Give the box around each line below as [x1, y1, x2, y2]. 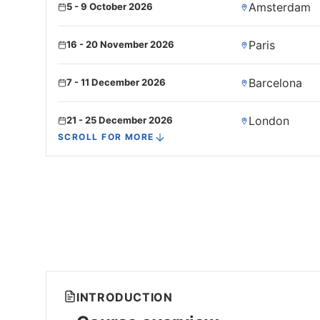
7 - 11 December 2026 [66, 76, 166, 89]
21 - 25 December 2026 [66, 114, 173, 126]
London [249, 113, 290, 128]
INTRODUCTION [76, 289, 173, 304]
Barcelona [249, 75, 303, 90]
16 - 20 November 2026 [66, 39, 174, 51]
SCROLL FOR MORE [58, 131, 154, 142]
